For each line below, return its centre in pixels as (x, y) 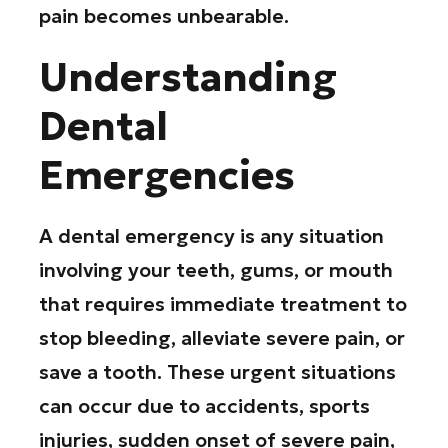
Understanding (188, 77)
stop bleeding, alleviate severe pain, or (222, 338)
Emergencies (167, 175)
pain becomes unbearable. (164, 16)
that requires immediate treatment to (223, 304)
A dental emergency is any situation (212, 236)
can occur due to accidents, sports (205, 406)
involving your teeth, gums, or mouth (216, 270)
